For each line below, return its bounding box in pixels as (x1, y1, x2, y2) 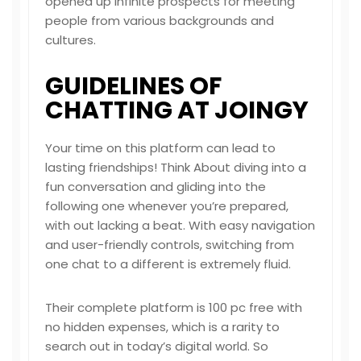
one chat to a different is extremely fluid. (45, 255, 291, 272)
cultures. (45, 31, 96, 48)
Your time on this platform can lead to (45, 139, 276, 156)
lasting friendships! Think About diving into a (45, 159, 306, 176)
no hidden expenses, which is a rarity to (45, 318, 280, 335)
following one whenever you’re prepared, (45, 197, 288, 214)
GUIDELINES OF (45, 69, 222, 103)
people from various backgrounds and (45, 12, 274, 29)
